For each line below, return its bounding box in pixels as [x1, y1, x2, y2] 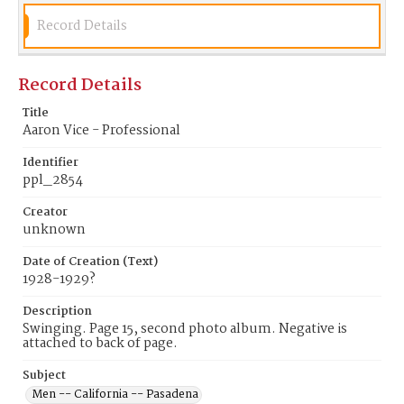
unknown [23, 219, 86, 241]
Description [23, 302, 92, 321]
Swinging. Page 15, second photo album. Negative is [23, 318, 347, 340]
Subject [23, 366, 66, 385]
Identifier [23, 153, 78, 172]
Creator [23, 203, 68, 222]
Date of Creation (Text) [23, 252, 158, 271]
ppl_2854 [23, 170, 83, 191]
